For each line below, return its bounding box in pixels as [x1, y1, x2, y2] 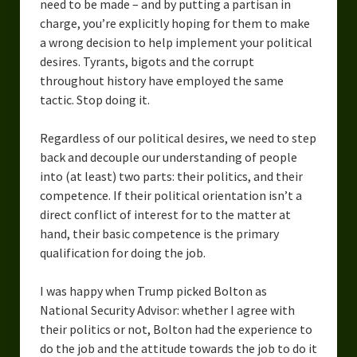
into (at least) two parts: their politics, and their [39, 167, 303, 184]
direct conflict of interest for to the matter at [39, 206, 291, 222]
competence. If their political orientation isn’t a [39, 186, 302, 203]
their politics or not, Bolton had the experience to [39, 320, 312, 337]
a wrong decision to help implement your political [39, 33, 312, 50]
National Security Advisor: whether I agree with [39, 301, 295, 318]
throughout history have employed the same [39, 72, 284, 88]
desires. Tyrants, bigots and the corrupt [39, 53, 254, 69]
